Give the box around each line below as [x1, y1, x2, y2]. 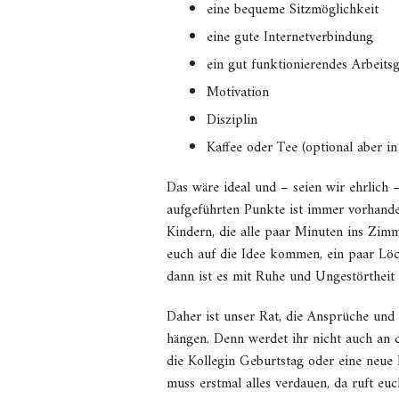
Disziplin [207, 108, 257, 133]
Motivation [207, 80, 269, 105]
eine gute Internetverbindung [207, 25, 373, 50]
